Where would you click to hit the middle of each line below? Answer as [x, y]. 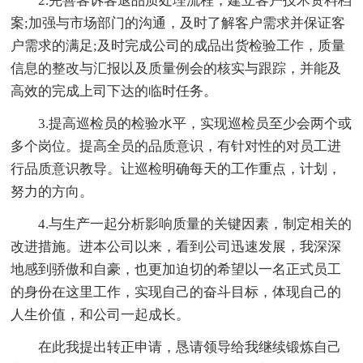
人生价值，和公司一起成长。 [100, 315]
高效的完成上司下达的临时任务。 [114, 92]
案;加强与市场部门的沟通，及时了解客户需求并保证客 [178, 23]
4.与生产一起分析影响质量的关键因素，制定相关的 [195, 224]
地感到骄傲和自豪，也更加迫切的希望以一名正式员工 [176, 270]
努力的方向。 [52, 192]
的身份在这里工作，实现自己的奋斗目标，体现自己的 [176, 293]
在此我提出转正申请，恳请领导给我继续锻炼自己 [190, 348]
